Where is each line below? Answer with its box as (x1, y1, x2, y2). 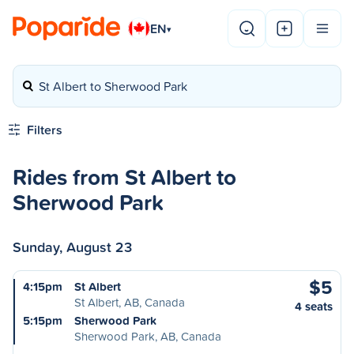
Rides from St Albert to (13, 160, 236, 193)
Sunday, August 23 (13, 236, 132, 257)
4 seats (295, 298, 333, 314)
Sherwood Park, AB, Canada (74, 328, 221, 345)
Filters (27, 121, 62, 138)
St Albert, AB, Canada (74, 294, 185, 311)
